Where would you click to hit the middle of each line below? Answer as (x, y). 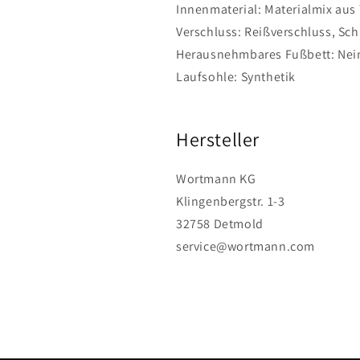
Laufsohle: (209, 77)
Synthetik (268, 77)
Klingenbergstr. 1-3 (231, 201)
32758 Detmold (220, 223)
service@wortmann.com (245, 246)
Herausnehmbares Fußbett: (257, 54)
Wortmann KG (216, 178)
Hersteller (218, 139)
